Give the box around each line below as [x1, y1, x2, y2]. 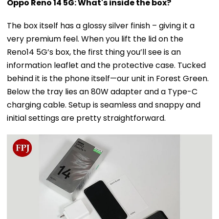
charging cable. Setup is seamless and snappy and [7, 99, 200, 111]
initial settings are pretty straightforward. [7, 112, 166, 124]
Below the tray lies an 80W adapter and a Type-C [7, 86, 197, 98]
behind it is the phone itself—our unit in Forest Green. [7, 73, 209, 85]
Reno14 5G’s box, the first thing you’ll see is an [7, 46, 181, 58]
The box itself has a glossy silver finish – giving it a [7, 20, 195, 32]
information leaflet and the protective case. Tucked [7, 60, 206, 71]
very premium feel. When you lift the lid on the [7, 33, 183, 45]
